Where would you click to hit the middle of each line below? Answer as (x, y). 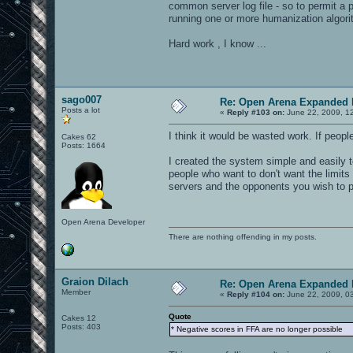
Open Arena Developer (103, 221)
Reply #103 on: (256, 112)
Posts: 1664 (84, 145)
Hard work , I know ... (217, 43)
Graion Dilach (95, 281)
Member (76, 292)
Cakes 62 (79, 136)
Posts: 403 (81, 326)
